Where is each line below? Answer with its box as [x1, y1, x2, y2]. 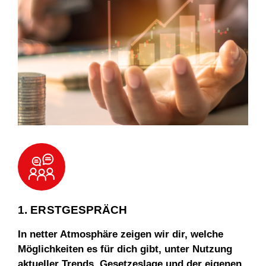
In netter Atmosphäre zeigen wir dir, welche [18, 229, 223, 240]
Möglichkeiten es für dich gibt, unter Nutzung [18, 243, 232, 255]
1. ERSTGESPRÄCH [18, 204, 128, 217]
